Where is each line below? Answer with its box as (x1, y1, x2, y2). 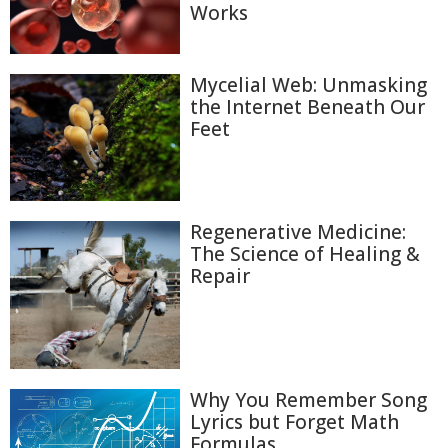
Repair (190, 263, 250, 290)
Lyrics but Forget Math (190, 409, 399, 435)
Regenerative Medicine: (190, 219, 406, 246)
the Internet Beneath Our (190, 93, 425, 120)
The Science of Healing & (190, 241, 420, 268)
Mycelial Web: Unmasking (190, 71, 427, 98)
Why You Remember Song (190, 387, 427, 413)
